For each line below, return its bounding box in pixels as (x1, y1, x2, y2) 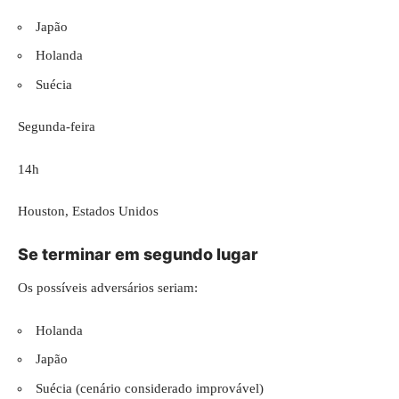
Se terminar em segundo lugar (18, 244, 258, 264)
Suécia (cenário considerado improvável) (36, 380, 264, 395)
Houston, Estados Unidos (18, 204, 159, 218)
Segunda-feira (18, 119, 95, 134)
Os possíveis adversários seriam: (18, 281, 198, 295)
